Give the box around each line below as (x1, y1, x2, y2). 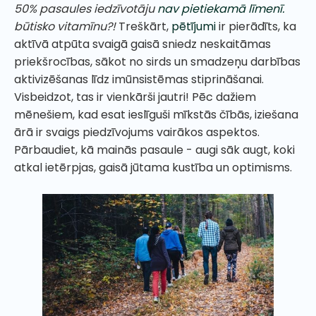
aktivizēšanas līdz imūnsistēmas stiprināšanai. (14, 71, 264, 88)
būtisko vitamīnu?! (14, 18, 116, 35)
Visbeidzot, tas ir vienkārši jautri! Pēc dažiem (14, 89, 256, 106)
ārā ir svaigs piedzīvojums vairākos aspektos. (14, 124, 260, 141)
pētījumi (171, 18, 216, 35)
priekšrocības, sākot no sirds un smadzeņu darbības (14, 54, 300, 71)
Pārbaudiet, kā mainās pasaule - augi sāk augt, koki (14, 142, 295, 159)
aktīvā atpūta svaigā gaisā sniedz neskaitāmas (14, 36, 271, 53)
